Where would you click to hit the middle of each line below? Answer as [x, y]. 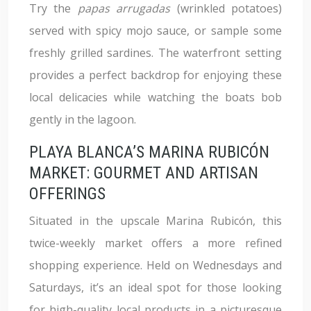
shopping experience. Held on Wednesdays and [155, 265]
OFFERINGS [67, 194]
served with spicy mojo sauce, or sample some [155, 31]
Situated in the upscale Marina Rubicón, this [155, 221]
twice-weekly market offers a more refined [155, 243]
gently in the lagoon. [83, 119]
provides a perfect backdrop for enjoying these [155, 75]
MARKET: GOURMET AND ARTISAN [144, 173]
